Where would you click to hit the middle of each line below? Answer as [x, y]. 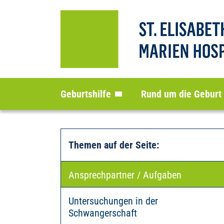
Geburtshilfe [85, 94]
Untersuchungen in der [113, 201]
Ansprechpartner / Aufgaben [125, 175]
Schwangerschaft [102, 213]
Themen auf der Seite [112, 145]
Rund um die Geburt [181, 94]
